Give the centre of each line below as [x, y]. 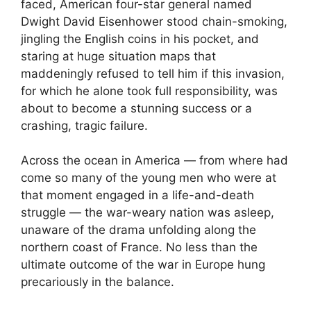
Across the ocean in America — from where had [154, 161]
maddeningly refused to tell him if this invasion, [153, 73]
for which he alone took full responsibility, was [149, 91]
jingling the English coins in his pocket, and [140, 39]
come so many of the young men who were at [149, 178]
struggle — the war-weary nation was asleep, [148, 213]
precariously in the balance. [98, 282]
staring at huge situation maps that [118, 56]
